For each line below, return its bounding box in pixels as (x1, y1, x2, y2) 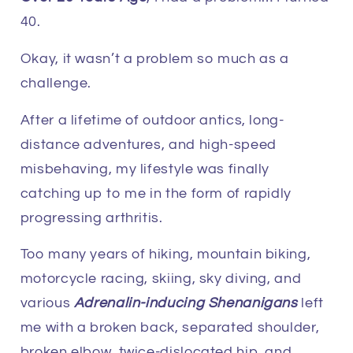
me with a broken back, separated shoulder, (20, 320, 320, 336)
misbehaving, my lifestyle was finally (20, 161, 270, 176)
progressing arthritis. (20, 210, 163, 225)
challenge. (20, 75, 92, 91)
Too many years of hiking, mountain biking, (20, 247, 311, 262)
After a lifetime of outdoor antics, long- (20, 112, 284, 128)
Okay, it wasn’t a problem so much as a (20, 50, 289, 66)
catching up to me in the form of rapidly (20, 185, 292, 201)
